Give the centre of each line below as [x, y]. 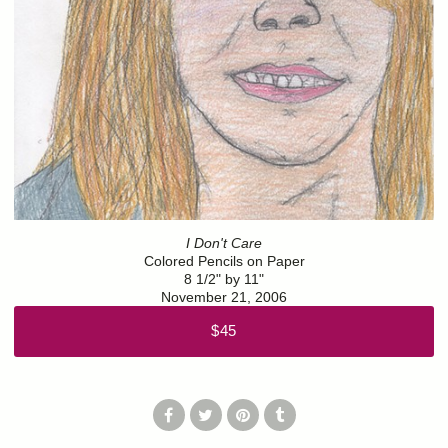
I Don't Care [224, 243]
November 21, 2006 [224, 297]
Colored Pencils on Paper [224, 261]
